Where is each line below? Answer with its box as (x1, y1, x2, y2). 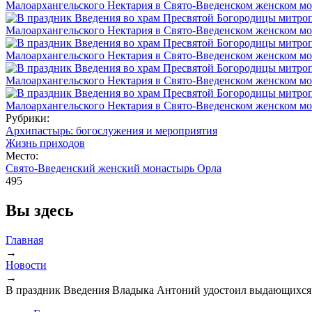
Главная (6, 233, 43, 246)
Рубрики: (6, 111, 52, 124)
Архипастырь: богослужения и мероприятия (6, 124, 217, 136)
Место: (6, 149, 41, 162)
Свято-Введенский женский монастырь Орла (6, 162, 221, 174)
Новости (6, 258, 47, 271)
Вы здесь (6, 201, 74, 219)
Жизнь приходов (6, 136, 85, 149)
